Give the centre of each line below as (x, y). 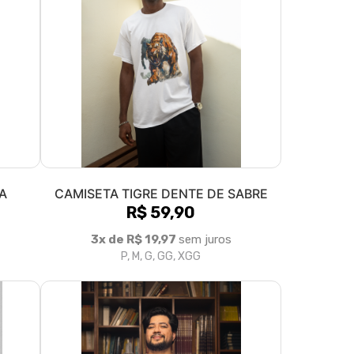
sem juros (205, 239)
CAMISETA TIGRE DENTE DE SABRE (161, 193)
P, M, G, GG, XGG (161, 256)
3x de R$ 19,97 (134, 239)
